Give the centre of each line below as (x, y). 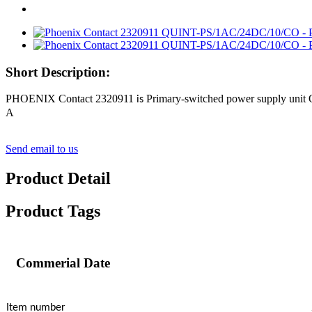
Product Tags (53, 211)
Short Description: (58, 72)
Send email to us (42, 149)
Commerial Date (63, 263)
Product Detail (58, 179)
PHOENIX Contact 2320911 (71, 99)
